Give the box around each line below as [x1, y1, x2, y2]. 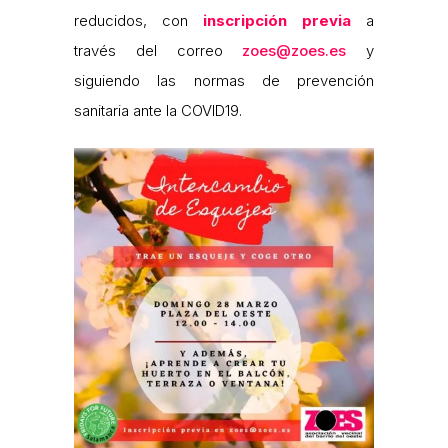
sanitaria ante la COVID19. [74, 101, 242, 121]
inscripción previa [203, 11, 351, 31]
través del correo [74, 41, 243, 61]
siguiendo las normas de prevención [74, 71, 374, 91]
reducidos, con [74, 11, 203, 31]
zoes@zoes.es [242, 41, 347, 61]
